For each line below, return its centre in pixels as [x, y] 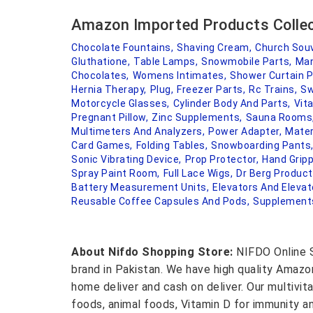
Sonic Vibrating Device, [126, 159]
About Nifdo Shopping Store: [154, 252]
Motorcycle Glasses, [121, 103]
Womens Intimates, [179, 75]
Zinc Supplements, [197, 117]
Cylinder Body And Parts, [232, 103]
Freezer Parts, [211, 89]
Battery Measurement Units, [140, 187]
